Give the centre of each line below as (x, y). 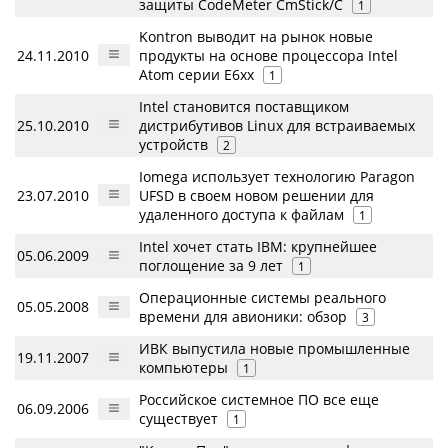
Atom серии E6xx (198, 74)
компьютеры (185, 367)
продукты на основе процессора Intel (268, 55)
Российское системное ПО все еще (259, 399)
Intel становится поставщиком (244, 106)
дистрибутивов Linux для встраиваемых (277, 125)
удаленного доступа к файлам (243, 214)
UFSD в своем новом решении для (256, 195)
